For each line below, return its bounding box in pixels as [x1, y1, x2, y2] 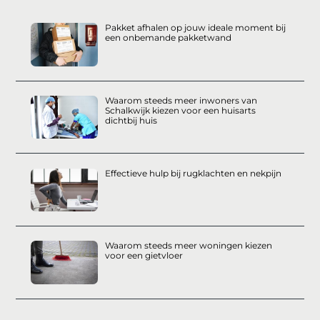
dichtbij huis [104, 114, 157, 126]
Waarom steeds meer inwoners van [104, 94, 257, 106]
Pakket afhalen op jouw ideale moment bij [104, 22, 286, 34]
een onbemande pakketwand [104, 32, 231, 44]
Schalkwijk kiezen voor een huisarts [104, 104, 256, 116]
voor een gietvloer [104, 250, 183, 261]
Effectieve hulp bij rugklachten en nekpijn [104, 167, 281, 179]
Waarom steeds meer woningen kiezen [104, 240, 272, 251]
